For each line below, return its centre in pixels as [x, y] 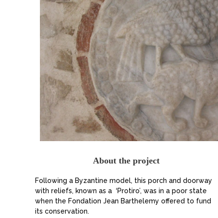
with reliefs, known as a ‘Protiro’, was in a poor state [121, 191]
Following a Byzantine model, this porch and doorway [124, 180]
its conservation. [62, 211]
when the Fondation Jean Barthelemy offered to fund [123, 201]
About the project [127, 160]
